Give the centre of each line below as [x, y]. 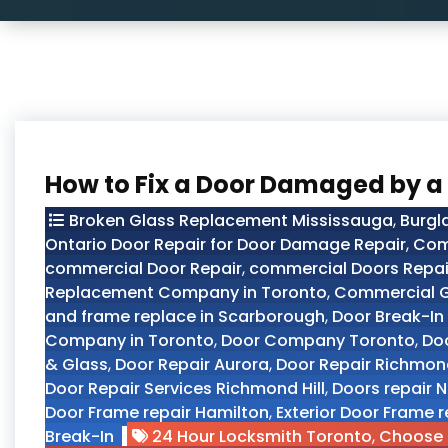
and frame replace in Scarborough [185, 316]
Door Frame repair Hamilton [157, 412]
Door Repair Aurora [192, 364]
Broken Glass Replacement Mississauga [231, 220]
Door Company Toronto [318, 340]
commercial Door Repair [143, 268]
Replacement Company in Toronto [186, 292]
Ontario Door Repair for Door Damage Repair [225, 244]
